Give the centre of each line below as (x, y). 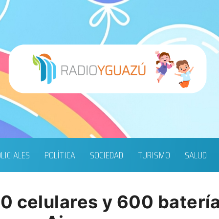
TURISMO (154, 155)
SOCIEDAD (106, 155)
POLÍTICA (60, 155)
